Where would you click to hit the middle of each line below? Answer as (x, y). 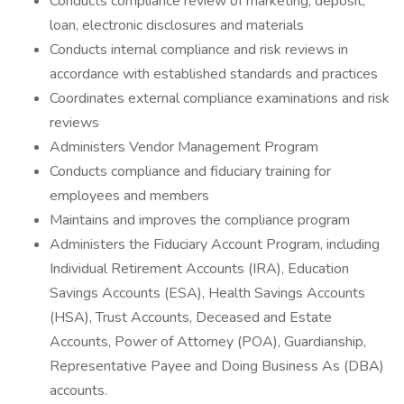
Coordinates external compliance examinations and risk (220, 98)
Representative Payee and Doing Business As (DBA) (217, 366)
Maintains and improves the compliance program (200, 220)
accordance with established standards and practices (214, 74)
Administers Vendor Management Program (184, 147)
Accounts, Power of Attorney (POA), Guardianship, (208, 342)
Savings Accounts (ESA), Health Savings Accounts (207, 293)
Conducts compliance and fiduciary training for (190, 171)
